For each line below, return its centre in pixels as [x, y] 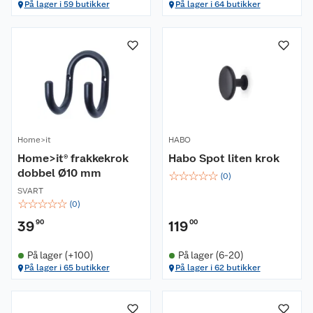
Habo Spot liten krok [224, 158]
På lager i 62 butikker [218, 268]
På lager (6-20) [211, 255]
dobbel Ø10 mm [59, 173]
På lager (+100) [60, 255]
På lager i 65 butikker [67, 268]
